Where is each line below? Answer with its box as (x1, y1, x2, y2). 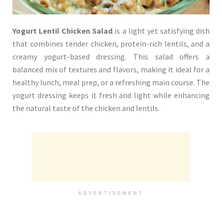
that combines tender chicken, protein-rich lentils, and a (12, 39, 210, 49)
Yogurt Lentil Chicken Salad (12, 26, 113, 36)
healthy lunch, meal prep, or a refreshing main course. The (12, 77, 210, 88)
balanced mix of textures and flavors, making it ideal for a (12, 64, 210, 75)
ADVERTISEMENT (78, 191, 144, 196)
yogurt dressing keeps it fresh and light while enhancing (12, 90, 210, 101)
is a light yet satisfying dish (112, 26, 210, 36)
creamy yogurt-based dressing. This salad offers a (12, 52, 210, 62)
